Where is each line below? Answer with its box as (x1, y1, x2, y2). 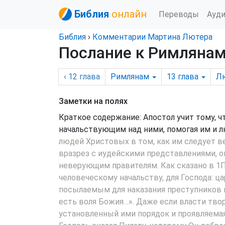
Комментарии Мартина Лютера (92, 32, 212, 42)
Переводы (159, 9, 199, 19)
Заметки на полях (59, 96, 128, 106)
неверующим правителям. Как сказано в (59, 161, 216, 170)
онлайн (111, 8, 147, 20)
